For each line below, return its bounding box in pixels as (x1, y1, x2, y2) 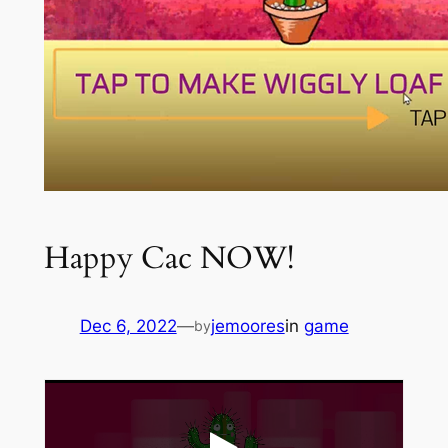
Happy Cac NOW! (43, 236, 294, 279)
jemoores (210, 316, 285, 337)
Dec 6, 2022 (79, 316, 177, 337)
